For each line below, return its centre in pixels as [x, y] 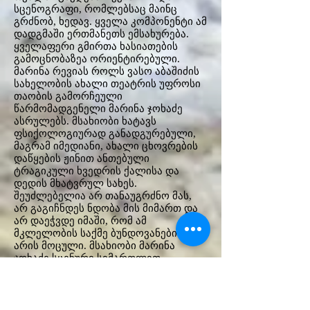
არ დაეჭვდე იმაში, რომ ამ [80, 221]
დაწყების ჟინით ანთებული [82, 158]
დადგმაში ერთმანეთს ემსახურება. [101, 34]
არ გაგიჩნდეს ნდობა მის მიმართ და [106, 208]
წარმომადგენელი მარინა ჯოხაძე [98, 109]
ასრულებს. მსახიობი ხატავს [85, 121]
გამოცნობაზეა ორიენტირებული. [97, 59]
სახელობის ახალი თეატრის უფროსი [107, 84]
